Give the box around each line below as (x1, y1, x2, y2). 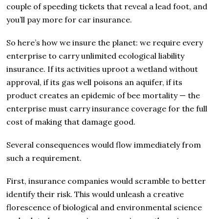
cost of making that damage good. (6, 116, 136, 127)
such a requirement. (6, 153, 82, 163)
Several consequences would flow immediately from (6, 139, 201, 150)
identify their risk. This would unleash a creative (6, 189, 184, 199)
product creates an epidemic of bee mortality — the (6, 90, 200, 100)
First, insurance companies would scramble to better (6, 175, 206, 186)
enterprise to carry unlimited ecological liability (6, 50, 185, 61)
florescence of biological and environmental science (6, 202, 202, 212)
